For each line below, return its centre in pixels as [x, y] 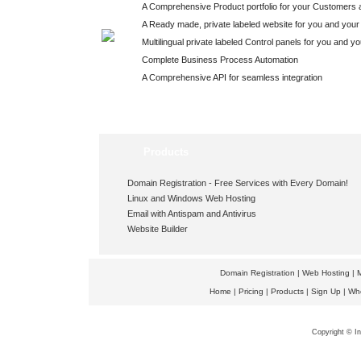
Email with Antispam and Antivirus [191, 214]
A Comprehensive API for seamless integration [232, 77]
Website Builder [157, 229]
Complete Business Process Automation [220, 60]
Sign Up [326, 291]
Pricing [251, 291]
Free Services [242, 183]
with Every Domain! [309, 183]
